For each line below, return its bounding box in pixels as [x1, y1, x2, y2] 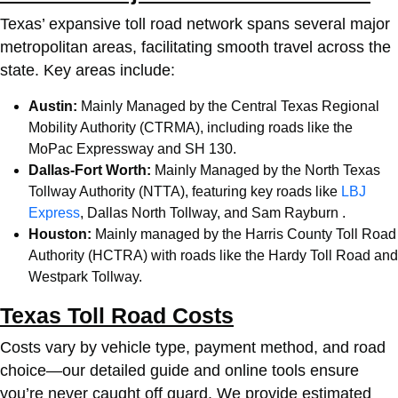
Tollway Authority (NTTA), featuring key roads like [28, 184, 341, 199]
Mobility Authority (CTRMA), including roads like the [28, 120, 353, 135]
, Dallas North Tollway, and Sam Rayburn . [80, 205, 346, 220]
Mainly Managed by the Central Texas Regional [81, 99, 379, 114]
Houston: [28, 227, 95, 242]
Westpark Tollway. [28, 269, 142, 284]
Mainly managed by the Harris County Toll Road [95, 227, 396, 242]
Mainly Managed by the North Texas [155, 163, 380, 178]
